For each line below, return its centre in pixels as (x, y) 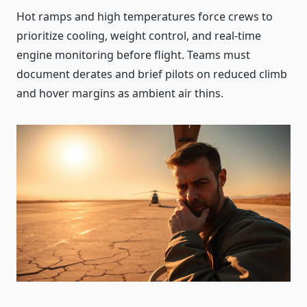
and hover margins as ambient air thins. (120, 94)
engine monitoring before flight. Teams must (133, 55)
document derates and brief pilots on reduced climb (152, 74)
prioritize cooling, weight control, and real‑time (139, 36)
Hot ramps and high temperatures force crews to (145, 17)
